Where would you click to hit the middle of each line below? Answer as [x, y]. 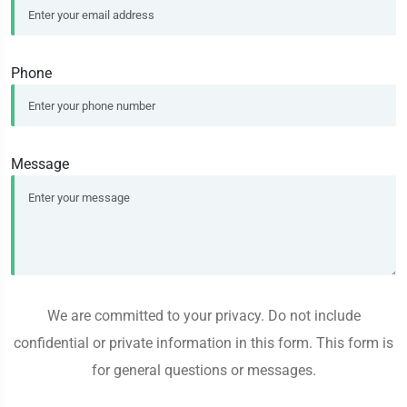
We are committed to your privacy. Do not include [203, 316]
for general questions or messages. [203, 371]
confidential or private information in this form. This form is [203, 343]
